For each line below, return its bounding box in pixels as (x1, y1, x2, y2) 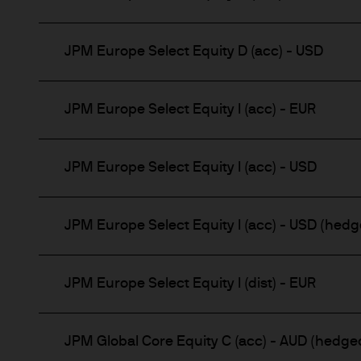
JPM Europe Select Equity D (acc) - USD (64, 44, 323, 60)
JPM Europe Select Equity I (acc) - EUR (64, 102, 316, 118)
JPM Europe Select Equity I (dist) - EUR (64, 276, 316, 292)
